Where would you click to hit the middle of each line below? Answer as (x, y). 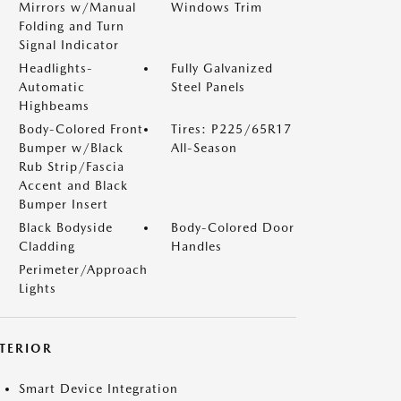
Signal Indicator (69, 45)
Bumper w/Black (71, 148)
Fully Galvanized (222, 68)
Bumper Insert (64, 204)
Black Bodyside (66, 227)
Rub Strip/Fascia (72, 166)
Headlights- (56, 68)
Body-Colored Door (233, 227)
